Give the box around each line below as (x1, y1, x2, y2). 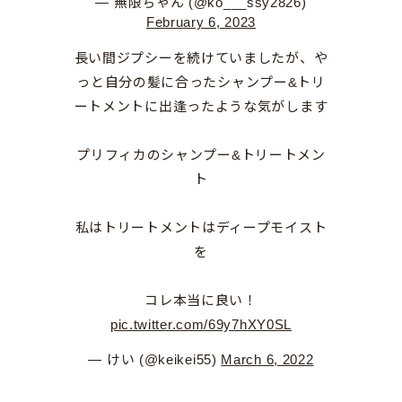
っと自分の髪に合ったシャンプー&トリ (76, 74, 326, 91)
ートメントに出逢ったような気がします (74, 99, 328, 115)
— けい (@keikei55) (88, 352, 222, 368)
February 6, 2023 (145, 14, 257, 31)
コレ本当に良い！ (144, 293, 258, 309)
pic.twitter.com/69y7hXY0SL (109, 317, 293, 333)
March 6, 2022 (221, 352, 314, 368)
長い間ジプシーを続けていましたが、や (74, 50, 328, 66)
